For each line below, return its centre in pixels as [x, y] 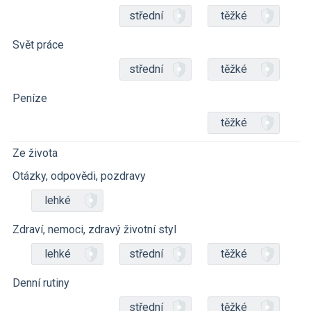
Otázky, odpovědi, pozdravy [79, 176]
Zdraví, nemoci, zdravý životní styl [94, 229]
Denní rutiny [41, 283]
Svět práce [38, 45]
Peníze [30, 98]
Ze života [35, 153]
